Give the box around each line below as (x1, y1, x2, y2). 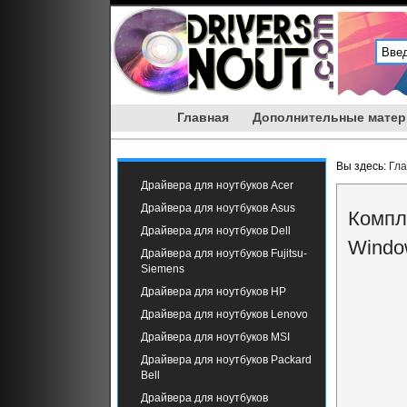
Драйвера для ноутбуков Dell (141, 224, 291, 237)
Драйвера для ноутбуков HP (141, 285, 286, 298)
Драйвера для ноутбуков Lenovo (141, 308, 308, 321)
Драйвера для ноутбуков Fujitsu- (141, 247, 307, 260)
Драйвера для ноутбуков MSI (141, 331, 290, 343)
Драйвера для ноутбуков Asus (141, 202, 295, 214)
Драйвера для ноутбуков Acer (141, 179, 293, 192)
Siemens (141, 263, 184, 275)
